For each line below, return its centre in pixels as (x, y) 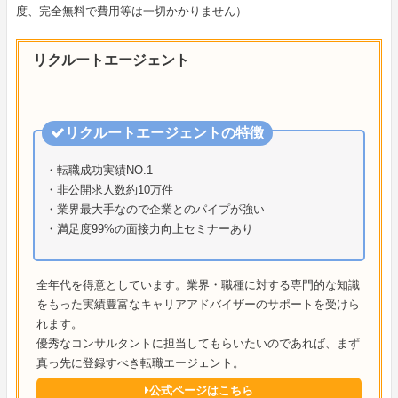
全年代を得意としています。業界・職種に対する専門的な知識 (198, 285)
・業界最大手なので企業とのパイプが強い (155, 210)
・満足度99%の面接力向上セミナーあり (149, 229)
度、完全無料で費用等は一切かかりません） (131, 12)
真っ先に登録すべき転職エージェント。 (140, 363)
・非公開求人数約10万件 (109, 190)
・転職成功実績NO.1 (99, 171)
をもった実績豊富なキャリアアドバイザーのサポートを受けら (198, 305)
